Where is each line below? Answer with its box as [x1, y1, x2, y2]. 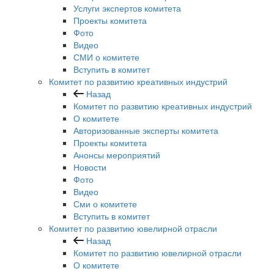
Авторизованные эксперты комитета [73, 124, 218, 137]
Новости [73, 161, 106, 174]
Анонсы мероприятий [73, 149, 160, 161]
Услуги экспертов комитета [73, 2, 181, 15]
